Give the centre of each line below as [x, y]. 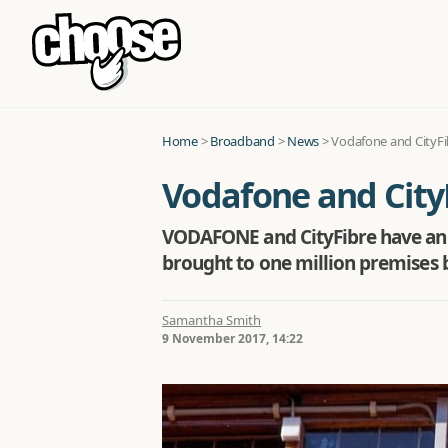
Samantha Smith [211, 320]
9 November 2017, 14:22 [232, 338]
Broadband [242, 141]
